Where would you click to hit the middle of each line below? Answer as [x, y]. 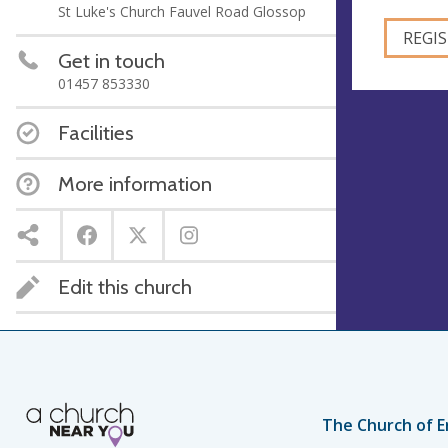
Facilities [96, 132]
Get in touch [111, 60]
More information [135, 183]
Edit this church [125, 286]
